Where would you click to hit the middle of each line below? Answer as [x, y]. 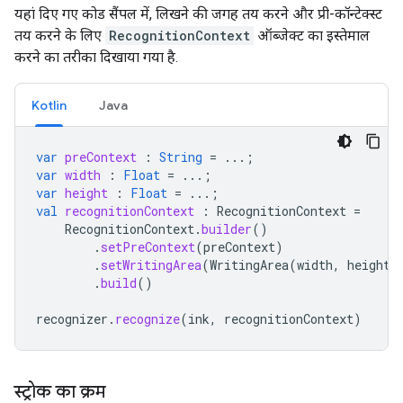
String [181, 157]
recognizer [72, 319]
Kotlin [49, 105]
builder [227, 229]
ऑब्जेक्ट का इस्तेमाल [312, 36]
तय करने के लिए [60, 36]
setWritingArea [151, 265]
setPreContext [148, 247]
